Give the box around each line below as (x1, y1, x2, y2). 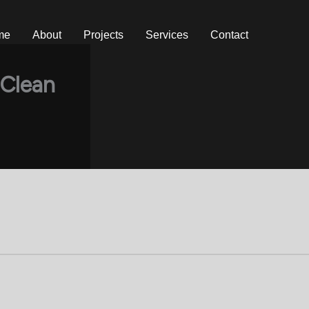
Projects (83, 29, 123, 41)
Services (146, 29, 188, 41)
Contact (210, 29, 248, 41)
